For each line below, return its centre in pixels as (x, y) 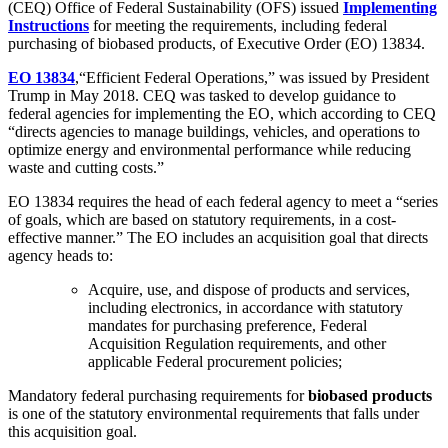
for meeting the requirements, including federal (238, 26)
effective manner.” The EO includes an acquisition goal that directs (218, 238)
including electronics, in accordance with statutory (245, 308)
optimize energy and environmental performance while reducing (209, 150)
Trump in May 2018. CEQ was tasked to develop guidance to (202, 96)
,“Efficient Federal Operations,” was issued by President (252, 78)
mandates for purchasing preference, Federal (227, 326)
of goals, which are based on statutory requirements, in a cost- (202, 220)
